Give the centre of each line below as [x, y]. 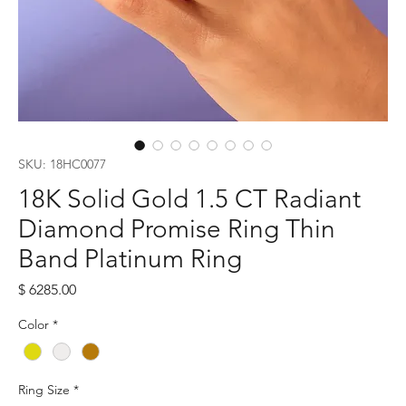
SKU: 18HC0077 [62, 164]
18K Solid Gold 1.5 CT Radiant [189, 198]
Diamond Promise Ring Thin [177, 228]
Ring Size [44, 389]
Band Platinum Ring [130, 258]
